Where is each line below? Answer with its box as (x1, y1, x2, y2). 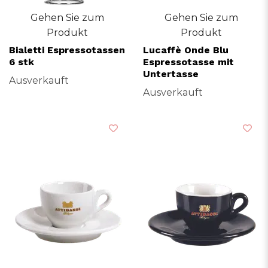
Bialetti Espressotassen (9, 44, 125, 56)
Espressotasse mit (143, 56, 234, 68)
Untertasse (143, 68, 199, 80)
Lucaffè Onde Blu (143, 44, 229, 56)
